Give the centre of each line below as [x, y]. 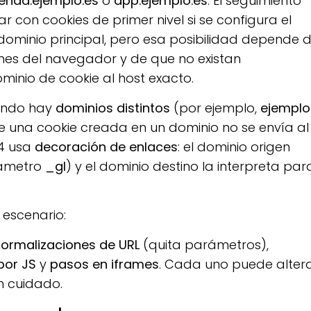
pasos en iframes [105, 264]
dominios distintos [113, 108]
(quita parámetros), [204, 244]
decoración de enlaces [107, 146]
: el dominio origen [234, 146]
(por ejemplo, [216, 108]
